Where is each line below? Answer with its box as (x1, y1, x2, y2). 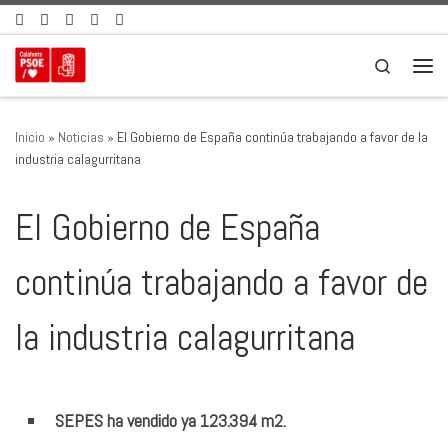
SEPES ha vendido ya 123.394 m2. (55, 409, 290, 432)
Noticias (58, 128, 104, 146)
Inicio (15, 128, 45, 146)
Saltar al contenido (27, 19, 136, 38)
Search (392, 54, 432, 74)
